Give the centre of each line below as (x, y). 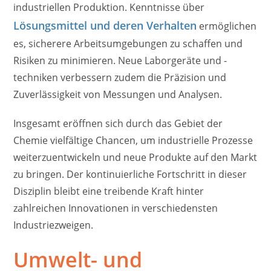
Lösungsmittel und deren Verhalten (105, 26)
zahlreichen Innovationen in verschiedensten (116, 208)
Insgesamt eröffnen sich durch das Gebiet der (118, 124)
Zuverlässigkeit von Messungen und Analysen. (118, 95)
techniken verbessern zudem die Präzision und (120, 78)
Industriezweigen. (54, 225)
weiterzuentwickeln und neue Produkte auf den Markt (135, 158)
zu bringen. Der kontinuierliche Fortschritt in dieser (130, 175)
